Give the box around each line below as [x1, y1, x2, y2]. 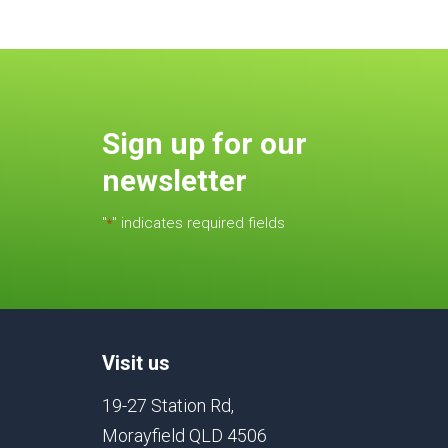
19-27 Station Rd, [102, 394, 234, 416]
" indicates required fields [112, 213, 285, 232]
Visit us [102, 350, 170, 375]
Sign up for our [102, 125, 307, 161]
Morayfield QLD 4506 [102, 424, 267, 446]
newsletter [102, 162, 247, 198]
